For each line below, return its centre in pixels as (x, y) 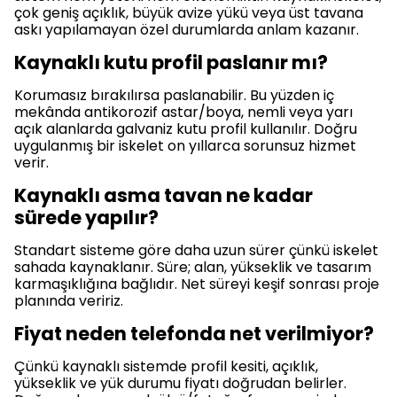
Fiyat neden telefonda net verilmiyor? (194, 334)
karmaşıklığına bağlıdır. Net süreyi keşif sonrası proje (197, 284)
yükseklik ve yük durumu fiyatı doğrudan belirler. (180, 384)
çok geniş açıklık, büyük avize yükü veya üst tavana (189, 13)
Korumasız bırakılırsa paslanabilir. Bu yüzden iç (174, 96)
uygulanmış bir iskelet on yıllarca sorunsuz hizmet (185, 146)
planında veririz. (69, 301)
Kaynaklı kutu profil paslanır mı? (171, 63)
